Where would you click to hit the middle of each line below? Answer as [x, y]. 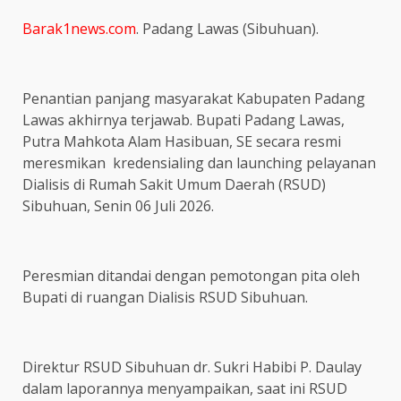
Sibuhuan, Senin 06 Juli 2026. [118, 206]
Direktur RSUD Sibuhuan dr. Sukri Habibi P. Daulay [192, 367]
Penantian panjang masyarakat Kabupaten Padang [194, 98]
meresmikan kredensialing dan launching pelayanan [199, 163]
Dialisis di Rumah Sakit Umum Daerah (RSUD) [174, 184]
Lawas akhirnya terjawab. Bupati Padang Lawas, [183, 120]
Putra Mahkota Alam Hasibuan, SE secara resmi [182, 141]
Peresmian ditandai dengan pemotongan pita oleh [191, 276]
